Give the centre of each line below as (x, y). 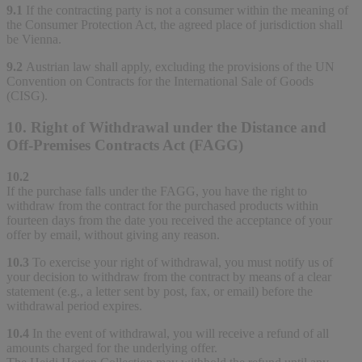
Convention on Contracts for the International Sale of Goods (160, 82)
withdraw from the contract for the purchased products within (162, 205)
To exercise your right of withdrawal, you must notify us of (183, 262)
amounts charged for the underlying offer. (112, 347)
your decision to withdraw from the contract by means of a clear (169, 276)
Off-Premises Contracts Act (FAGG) (125, 145)
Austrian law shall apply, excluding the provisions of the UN (180, 67)
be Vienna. (34, 40)
